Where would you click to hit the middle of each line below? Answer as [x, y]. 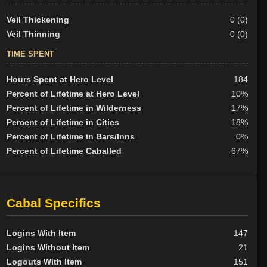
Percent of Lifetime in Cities [63, 122]
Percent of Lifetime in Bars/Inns [70, 137]
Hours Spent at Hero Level [60, 80]
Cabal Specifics [53, 203]
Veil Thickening [38, 20]
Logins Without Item [48, 247]
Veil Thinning [33, 34]
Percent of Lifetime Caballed [64, 151]
